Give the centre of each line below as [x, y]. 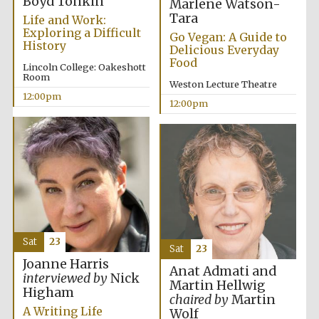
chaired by [199, 300]
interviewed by [66, 279]
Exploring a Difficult [82, 33]
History [44, 46]
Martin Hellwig [217, 286]
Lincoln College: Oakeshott [84, 67]
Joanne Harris [66, 265]
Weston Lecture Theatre [223, 84]
